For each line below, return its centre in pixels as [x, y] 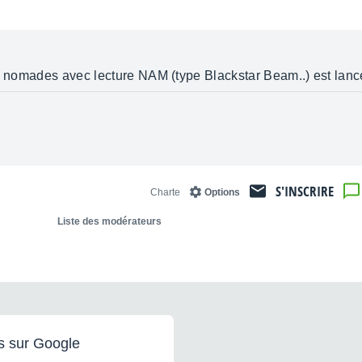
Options [222, 192]
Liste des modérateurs [109, 221]
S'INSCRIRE [305, 191]
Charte [165, 192]
